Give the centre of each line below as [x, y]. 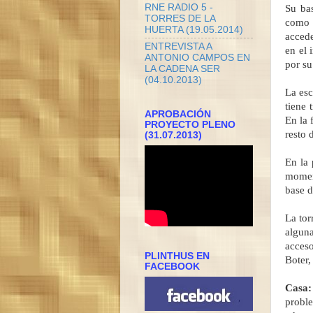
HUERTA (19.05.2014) [194, 29]
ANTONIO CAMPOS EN [197, 57]
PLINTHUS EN [177, 256]
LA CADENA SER [182, 68]
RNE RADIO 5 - [179, 7]
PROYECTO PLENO [190, 125]
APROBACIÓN [178, 114]
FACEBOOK [172, 266]
